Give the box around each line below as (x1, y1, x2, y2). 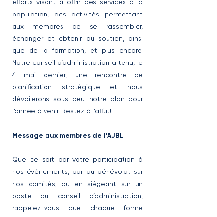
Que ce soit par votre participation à (12, 155, 143, 163)
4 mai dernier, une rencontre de (12, 71, 143, 78)
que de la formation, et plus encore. (12, 46, 143, 54)
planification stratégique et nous (12, 83, 143, 91)
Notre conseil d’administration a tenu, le (12, 59, 143, 66)
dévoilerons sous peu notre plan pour (12, 95, 143, 103)
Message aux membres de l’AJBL (12, 131, 123, 139)
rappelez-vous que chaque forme (12, 204, 143, 212)
